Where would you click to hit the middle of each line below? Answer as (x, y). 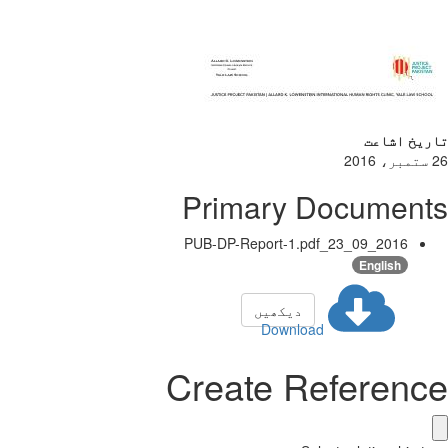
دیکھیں (278, 310)
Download (292, 329)
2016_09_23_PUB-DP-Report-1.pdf (392, 243)
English (380, 265)
